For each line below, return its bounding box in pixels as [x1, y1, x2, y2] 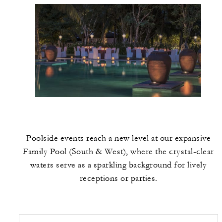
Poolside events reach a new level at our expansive [26, 133, 211, 144]
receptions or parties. [79, 173, 158, 184]
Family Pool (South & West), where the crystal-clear [23, 147, 214, 157]
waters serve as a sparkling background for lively [30, 160, 207, 170]
